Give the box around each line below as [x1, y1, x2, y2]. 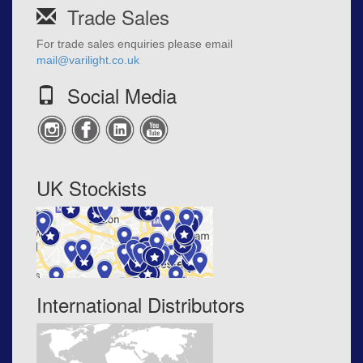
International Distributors [36, 290, 245, 319]
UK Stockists [36, 173, 147, 203]
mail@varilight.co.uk [36, 53, 139, 67]
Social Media [56, 81, 177, 110]
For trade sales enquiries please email [36, 37, 233, 51]
